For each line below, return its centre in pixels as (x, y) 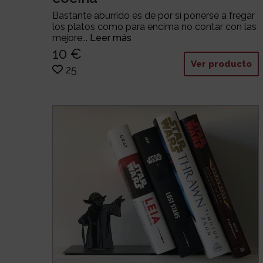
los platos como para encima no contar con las (155, 27)
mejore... (71, 38)
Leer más (111, 38)
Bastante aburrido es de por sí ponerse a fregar (154, 16)
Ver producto (222, 64)
